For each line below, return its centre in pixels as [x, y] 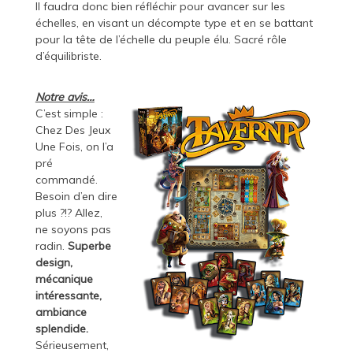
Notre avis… [65, 97]
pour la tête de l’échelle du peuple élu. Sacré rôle [161, 40]
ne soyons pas [73, 230]
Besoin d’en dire [76, 197]
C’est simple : [69, 114]
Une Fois [58, 147]
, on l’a [97, 147]
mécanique [64, 279]
